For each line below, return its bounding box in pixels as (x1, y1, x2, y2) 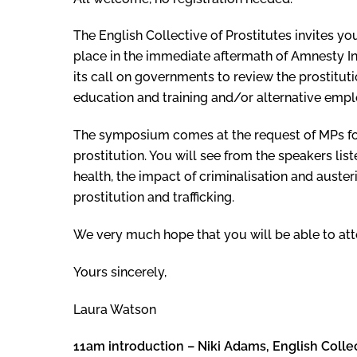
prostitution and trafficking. (73, 190, 234, 206)
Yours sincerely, (73, 264, 167, 280)
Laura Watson (73, 301, 156, 317)
